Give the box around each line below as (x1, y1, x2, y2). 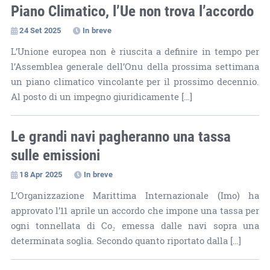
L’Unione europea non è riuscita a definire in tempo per (10, 45, 260, 58)
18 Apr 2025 (19, 168, 63, 180)
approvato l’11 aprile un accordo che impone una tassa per (10, 204, 260, 217)
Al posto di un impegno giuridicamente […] (10, 90, 192, 103)
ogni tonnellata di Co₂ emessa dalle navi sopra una (10, 219, 260, 232)
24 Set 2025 (19, 24, 61, 36)
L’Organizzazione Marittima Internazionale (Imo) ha (10, 189, 260, 202)
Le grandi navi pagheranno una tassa (10, 125, 231, 146)
